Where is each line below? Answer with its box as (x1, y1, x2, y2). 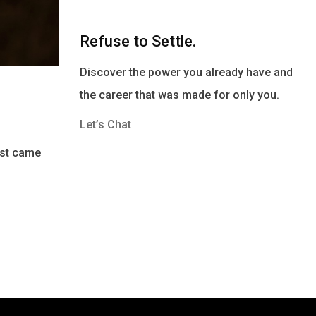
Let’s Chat (80, 118, 132, 131)
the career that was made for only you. (80, 88, 280, 102)
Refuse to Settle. (80, 32, 197, 50)
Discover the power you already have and (80, 66, 293, 79)
